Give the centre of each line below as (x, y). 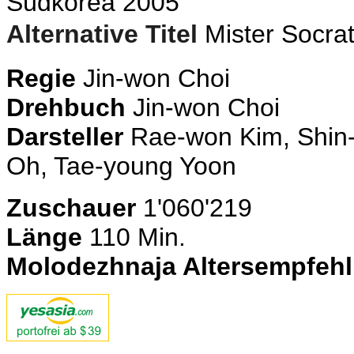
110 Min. (134, 237)
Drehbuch (66, 107)
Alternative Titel (102, 34)
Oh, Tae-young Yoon (121, 166)
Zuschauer (71, 208)
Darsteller (65, 137)
